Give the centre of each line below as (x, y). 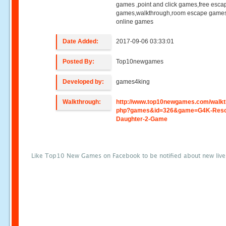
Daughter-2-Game (142, 119)
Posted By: (79, 62)
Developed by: (83, 82)
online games (135, 22)
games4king (133, 82)
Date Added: (81, 41)
